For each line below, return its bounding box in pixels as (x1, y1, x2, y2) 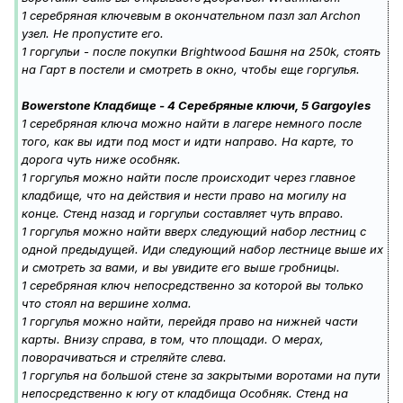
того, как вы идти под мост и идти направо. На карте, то (22, 134, 354, 149)
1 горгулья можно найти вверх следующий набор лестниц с (22, 224, 366, 239)
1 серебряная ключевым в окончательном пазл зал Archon (22, 8, 361, 23)
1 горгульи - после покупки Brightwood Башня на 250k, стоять (22, 44, 381, 59)
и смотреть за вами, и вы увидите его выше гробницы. (22, 260, 340, 275)
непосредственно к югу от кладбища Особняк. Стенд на (22, 386, 348, 401)
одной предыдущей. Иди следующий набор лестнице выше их (22, 242, 383, 257)
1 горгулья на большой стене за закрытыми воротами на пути (22, 368, 381, 383)
